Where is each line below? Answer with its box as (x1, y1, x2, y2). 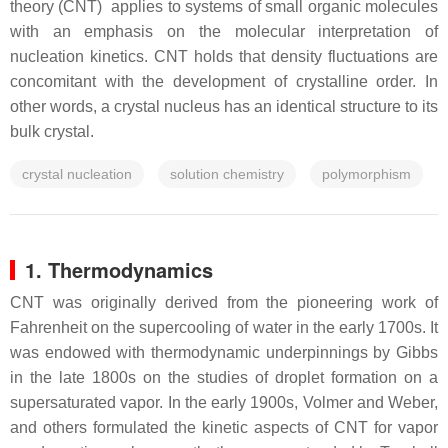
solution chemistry (170, 166, 284, 182)
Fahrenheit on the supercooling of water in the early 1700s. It (10, 319, 438, 336)
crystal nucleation (22, 166, 132, 182)
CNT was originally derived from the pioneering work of (10, 294, 438, 311)
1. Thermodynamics (25, 255, 213, 284)
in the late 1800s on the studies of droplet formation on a (10, 369, 438, 386)
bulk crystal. (10, 123, 98, 140)
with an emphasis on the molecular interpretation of (10, 23, 438, 40)
